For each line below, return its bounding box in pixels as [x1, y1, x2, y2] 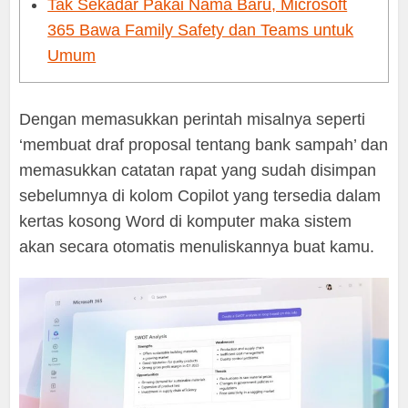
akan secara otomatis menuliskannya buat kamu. [19, 238, 375, 257]
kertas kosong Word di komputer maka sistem [19, 212, 352, 231]
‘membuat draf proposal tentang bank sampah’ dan [19, 136, 389, 155]
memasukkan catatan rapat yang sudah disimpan [19, 161, 377, 180]
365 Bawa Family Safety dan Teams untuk [47, 21, 354, 40]
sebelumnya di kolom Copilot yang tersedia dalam [19, 187, 382, 206]
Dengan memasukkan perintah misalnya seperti [19, 110, 366, 129]
